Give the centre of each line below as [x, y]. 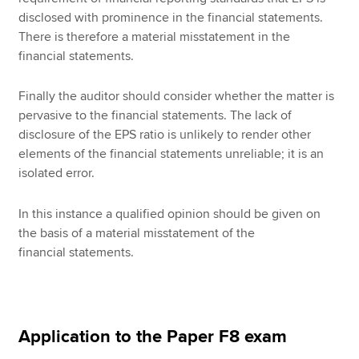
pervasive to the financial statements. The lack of [155, 116]
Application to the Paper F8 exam [153, 337]
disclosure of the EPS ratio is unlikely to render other [165, 135]
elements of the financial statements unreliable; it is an [171, 154]
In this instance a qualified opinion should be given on [170, 214]
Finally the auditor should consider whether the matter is [177, 97]
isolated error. [57, 173]
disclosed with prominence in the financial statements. [171, 17]
